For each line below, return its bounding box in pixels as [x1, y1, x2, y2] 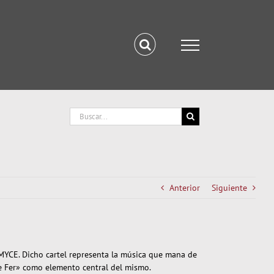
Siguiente [212, 182, 247, 193]
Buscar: [69, 108, 95, 119]
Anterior [169, 182, 200, 193]
